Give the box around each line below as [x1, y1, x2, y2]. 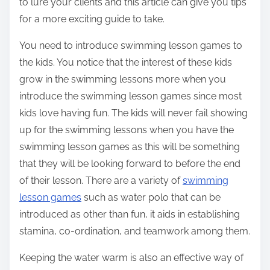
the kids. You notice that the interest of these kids [19, 57, 232, 69]
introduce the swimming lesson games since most [19, 90, 242, 102]
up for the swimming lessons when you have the [19, 124, 234, 136]
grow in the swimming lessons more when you [19, 74, 226, 86]
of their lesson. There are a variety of [19, 175, 183, 187]
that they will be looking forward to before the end [19, 158, 240, 170]
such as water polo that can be [81, 192, 221, 204]
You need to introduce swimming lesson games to [19, 40, 242, 52]
